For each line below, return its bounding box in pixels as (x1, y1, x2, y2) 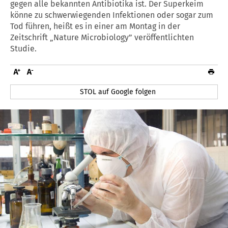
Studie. (10, 43, 37, 53)
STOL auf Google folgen (80, 87, 156, 96)
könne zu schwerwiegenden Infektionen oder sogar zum (10, 10, 213, 20)
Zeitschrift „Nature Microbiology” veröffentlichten (10, 32, 194, 42)
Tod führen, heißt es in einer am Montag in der (10, 21, 180, 31)
